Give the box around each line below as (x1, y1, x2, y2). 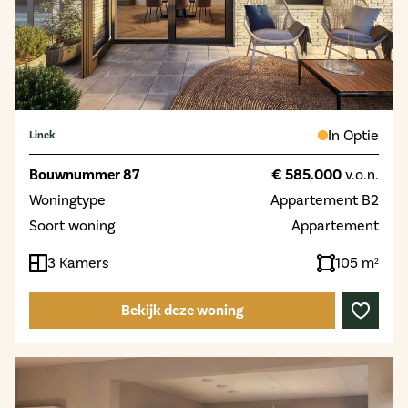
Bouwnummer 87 (29, 165, 139, 184)
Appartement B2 (270, 190, 379, 209)
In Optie (328, 126, 379, 144)
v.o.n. (342, 165, 379, 183)
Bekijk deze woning (121, 301, 243, 320)
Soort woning (29, 216, 115, 234)
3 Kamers (47, 253, 109, 271)
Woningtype (29, 190, 106, 209)
